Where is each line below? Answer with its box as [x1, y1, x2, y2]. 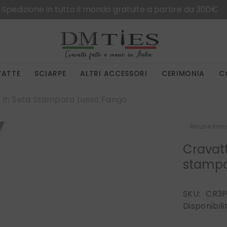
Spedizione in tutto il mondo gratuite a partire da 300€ [1, 4, 218, 15]
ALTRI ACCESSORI [80, 68, 147, 79]
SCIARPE [34, 68, 66, 79]
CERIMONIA [161, 68, 205, 79]
